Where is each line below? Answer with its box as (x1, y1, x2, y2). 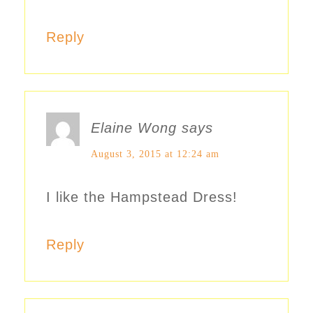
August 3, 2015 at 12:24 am (91, 149, 219, 160)
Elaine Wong (91, 120, 177, 136)
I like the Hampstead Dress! (46, 189, 238, 205)
